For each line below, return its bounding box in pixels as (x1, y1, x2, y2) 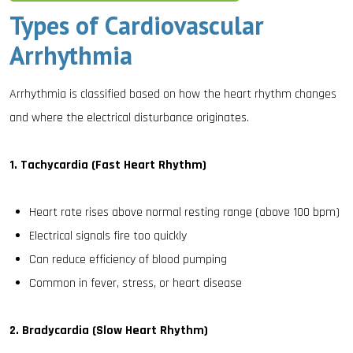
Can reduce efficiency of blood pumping (29, 251, 227, 268)
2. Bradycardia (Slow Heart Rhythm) (9, 322, 208, 339)
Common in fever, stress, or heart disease (29, 275, 242, 292)
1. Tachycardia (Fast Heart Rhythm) (9, 157, 206, 173)
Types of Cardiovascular (9, 9, 264, 42)
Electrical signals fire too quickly (29, 228, 187, 244)
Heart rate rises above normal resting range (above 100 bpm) (29, 204, 340, 221)
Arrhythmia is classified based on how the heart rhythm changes (9, 86, 336, 102)
